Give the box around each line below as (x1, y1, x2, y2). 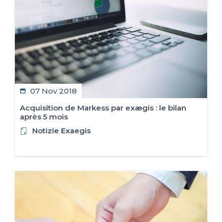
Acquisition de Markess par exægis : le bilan (20, 103, 186, 112)
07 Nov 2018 (30, 86, 77, 96)
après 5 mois (20, 111, 68, 121)
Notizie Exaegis (32, 125, 91, 135)
